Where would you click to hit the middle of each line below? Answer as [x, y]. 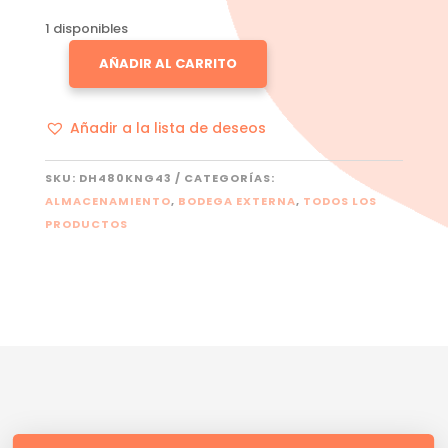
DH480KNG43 [125, 177]
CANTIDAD [78, 188]
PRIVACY [73, 142]
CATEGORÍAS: [229, 177]
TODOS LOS [339, 200]
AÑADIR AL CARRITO [167, 63]
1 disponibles [86, 28]
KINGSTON [79, 73]
